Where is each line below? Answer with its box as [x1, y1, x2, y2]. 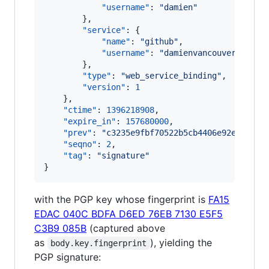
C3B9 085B [34, 222, 86, 234]
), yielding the [150, 237, 215, 249]
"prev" [63, 128, 92, 138]
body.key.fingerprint [50, 238, 147, 248]
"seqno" [63, 139, 97, 149]
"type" [82, 71, 111, 80]
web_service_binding [125, 71, 217, 80]
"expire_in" [63, 116, 116, 126]
